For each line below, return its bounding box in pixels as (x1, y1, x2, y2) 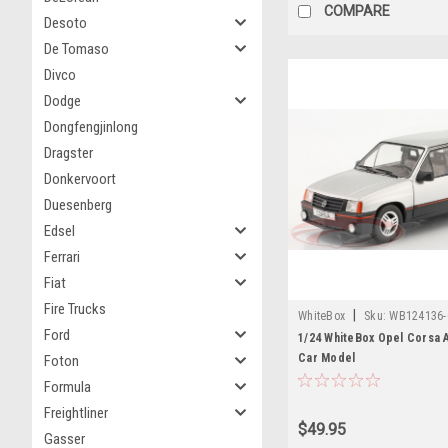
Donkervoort (44, 170, 116, 188)
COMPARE (324, 2, 390, 19)
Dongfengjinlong (44, 118, 138, 136)
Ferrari (44, 248, 80, 266)
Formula (44, 378, 91, 396)
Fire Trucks (44, 300, 106, 318)
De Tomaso (44, 40, 109, 58)
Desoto (44, 14, 87, 32)
